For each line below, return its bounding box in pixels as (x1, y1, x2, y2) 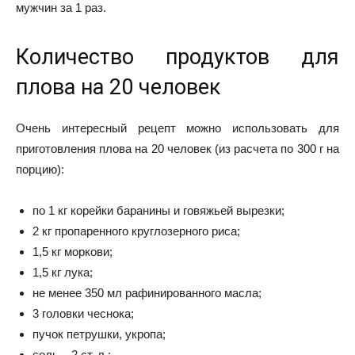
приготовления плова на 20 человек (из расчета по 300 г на (16, 141, 339, 155)
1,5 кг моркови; (32, 244, 113, 258)
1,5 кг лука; (32, 265, 93, 279)
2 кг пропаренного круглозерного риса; (32, 223, 240, 238)
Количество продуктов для (16, 44, 339, 70)
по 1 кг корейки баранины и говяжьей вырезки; (32, 203, 284, 217)
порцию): (16, 162, 64, 176)
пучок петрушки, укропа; (32, 326, 166, 341)
